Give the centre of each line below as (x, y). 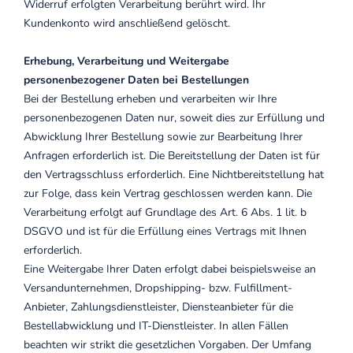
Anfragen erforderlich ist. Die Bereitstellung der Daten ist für (172, 156)
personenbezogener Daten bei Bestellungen (136, 80)
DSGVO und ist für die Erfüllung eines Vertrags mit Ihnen (165, 231)
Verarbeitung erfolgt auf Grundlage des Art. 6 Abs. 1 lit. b (165, 212)
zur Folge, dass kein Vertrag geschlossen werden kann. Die (168, 193)
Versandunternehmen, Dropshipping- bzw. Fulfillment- (158, 288)
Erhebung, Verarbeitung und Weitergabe (126, 61)
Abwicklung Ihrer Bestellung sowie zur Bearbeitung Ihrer (163, 137)
